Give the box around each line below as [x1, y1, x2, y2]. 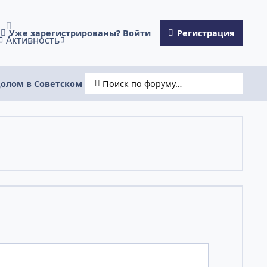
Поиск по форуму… [102, 77, 182, 89]
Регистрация [176, 27, 235, 39]
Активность [5, 33, 60, 46]
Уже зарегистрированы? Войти [9, 27, 151, 39]
